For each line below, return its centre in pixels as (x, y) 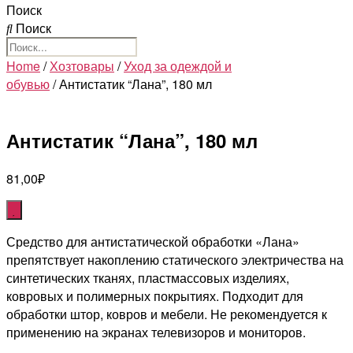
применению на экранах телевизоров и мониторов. (156, 332)
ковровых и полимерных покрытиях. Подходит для (155, 295)
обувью (28, 84)
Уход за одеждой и (178, 66)
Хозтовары (82, 66)
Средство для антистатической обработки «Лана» (153, 241)
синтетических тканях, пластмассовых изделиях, (148, 277)
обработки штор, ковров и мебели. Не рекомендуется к (167, 314)
